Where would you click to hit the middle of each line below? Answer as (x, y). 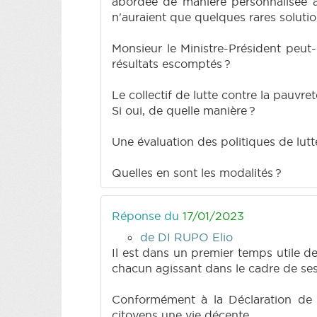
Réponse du (147, 215)
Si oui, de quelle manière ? (184, 110)
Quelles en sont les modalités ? (197, 172)
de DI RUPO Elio (186, 237)
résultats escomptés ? (171, 63)
